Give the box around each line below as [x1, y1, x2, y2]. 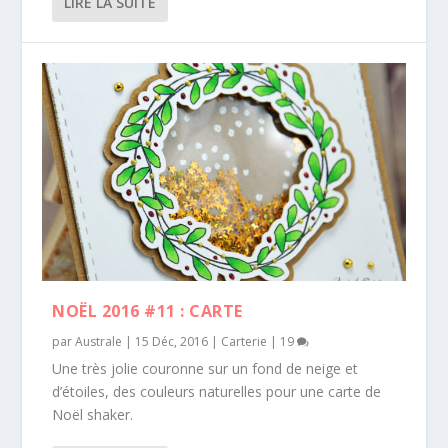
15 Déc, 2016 [135, 332, 209, 350]
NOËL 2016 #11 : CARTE [52, 299, 243, 322]
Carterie [221, 332, 268, 350]
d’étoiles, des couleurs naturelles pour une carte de [52, 381, 382, 401]
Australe [75, 332, 123, 350]
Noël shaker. [52, 404, 134, 424]
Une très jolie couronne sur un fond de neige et [52, 358, 359, 378]
